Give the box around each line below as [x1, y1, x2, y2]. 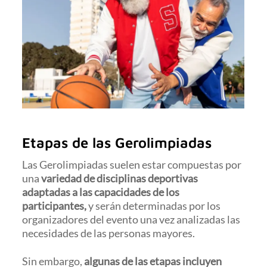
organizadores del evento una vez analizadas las [22, 213, 241, 226]
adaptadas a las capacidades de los [22, 185, 180, 199]
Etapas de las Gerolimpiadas [22, 134, 212, 151]
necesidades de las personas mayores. [22, 226, 195, 240]
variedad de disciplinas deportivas [41, 172, 198, 185]
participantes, [22, 199, 87, 213]
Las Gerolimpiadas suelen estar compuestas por [22, 158, 242, 172]
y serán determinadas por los [86, 199, 221, 213]
